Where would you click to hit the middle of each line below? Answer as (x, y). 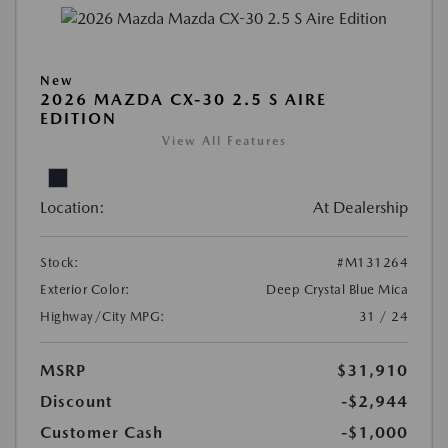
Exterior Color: (85, 290)
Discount (76, 402)
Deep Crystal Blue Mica (337, 290)
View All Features (224, 141)
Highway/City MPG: (103, 317)
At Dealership (360, 208)
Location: (72, 208)
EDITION (78, 119)
